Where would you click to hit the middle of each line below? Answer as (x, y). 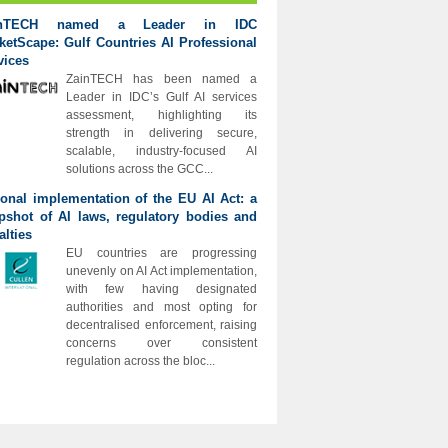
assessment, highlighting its (161, 115)
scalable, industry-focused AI (161, 151)
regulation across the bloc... (140, 361)
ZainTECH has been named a (161, 79)
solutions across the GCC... (139, 169)
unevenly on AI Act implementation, (161, 271)
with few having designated (161, 289)
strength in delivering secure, (161, 133)
